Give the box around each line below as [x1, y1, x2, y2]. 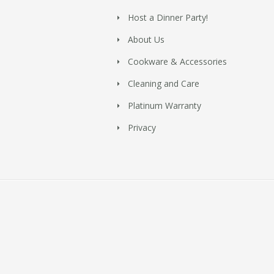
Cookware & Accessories [128, 56, 227, 67]
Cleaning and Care [128, 78, 199, 89]
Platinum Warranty [128, 100, 201, 111]
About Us [128, 34, 165, 45]
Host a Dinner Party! [128, 12, 208, 23]
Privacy [128, 122, 156, 133]
